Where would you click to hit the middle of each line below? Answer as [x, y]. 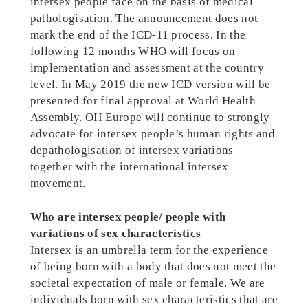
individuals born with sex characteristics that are [154, 300]
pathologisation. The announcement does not [144, 19]
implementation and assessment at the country [147, 68]
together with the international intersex [129, 167]
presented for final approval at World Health [143, 101]
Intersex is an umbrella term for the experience [149, 250]
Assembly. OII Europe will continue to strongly [150, 118]
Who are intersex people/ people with [128, 217]
